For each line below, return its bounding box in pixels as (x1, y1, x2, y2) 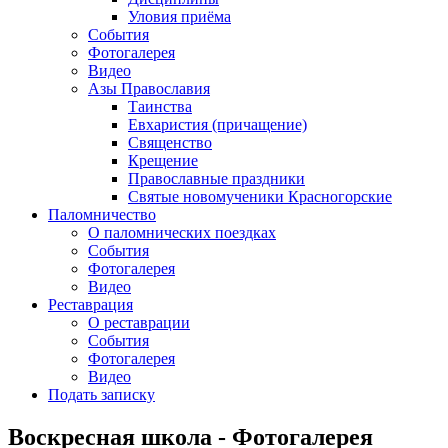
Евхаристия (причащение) (128, 116, 307, 133)
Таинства (128, 98, 192, 115)
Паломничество (48, 206, 156, 223)
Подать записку (48, 386, 155, 403)
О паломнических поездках (88, 224, 276, 241)
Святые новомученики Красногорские (128, 188, 392, 205)
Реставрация (48, 296, 133, 313)
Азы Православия (88, 80, 210, 97)
